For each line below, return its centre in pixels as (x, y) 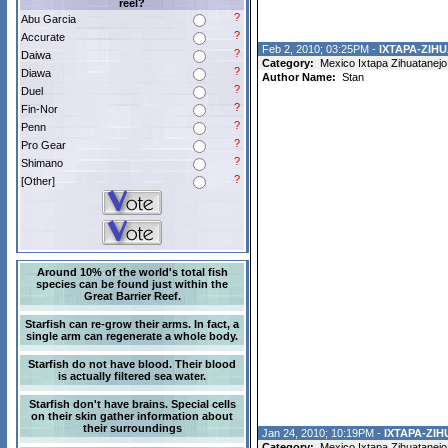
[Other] (38, 181)
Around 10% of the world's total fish (132, 272)
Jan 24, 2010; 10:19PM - (322, 433)
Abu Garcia (48, 19)
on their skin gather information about (132, 416)
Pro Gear (43, 145)
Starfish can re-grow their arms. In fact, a (132, 324)
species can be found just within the (132, 284)
